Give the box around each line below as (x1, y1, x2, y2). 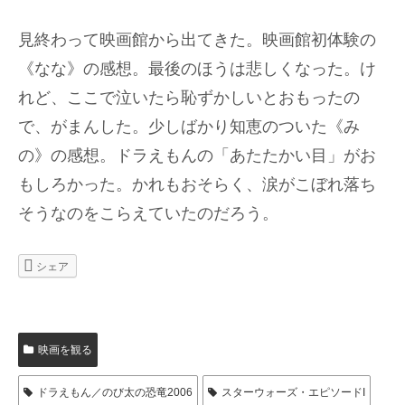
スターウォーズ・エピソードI (221, 385, 365, 399)
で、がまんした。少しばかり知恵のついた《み (18, 117, 360, 136)
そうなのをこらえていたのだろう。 (18, 203, 278, 222)
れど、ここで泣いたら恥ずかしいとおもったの (18, 88, 360, 107)
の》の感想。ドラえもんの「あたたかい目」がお (18, 146, 376, 165)
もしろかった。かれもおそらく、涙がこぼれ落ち (18, 174, 376, 193)
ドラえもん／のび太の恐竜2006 (36, 385, 193, 399)
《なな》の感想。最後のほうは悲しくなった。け (18, 59, 376, 78)
